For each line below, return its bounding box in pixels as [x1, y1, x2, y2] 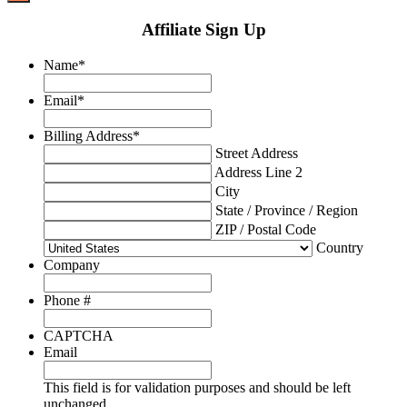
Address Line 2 [214, 164, 303, 180]
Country [316, 239, 363, 255]
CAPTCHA [44, 327, 114, 343]
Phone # [44, 292, 91, 308]
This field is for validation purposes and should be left [44, 379, 351, 395]
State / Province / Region [215, 202, 358, 218]
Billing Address [44, 127, 133, 144]
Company [44, 256, 100, 273]
